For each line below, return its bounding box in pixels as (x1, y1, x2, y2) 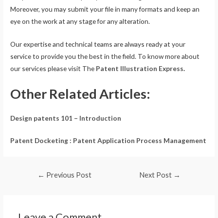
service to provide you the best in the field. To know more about (10, 52, 200, 60)
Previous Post (44, 171, 91, 180)
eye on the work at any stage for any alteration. (10, 17, 150, 25)
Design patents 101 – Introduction (10, 113, 122, 122)
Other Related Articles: (10, 85, 151, 102)
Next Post (139, 171, 174, 180)
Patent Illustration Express (96, 64, 184, 73)
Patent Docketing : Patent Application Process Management (10, 136, 207, 145)
